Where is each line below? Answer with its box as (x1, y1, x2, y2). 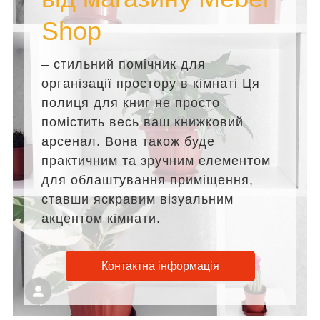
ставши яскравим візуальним (41, 191, 234, 206)
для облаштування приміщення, (41, 172, 254, 187)
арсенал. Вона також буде (41, 134, 215, 149)
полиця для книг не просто (41, 95, 220, 110)
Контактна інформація (101, 259, 219, 272)
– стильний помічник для (41, 56, 206, 71)
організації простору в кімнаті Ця (41, 76, 260, 91)
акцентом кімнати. (41, 211, 161, 226)
